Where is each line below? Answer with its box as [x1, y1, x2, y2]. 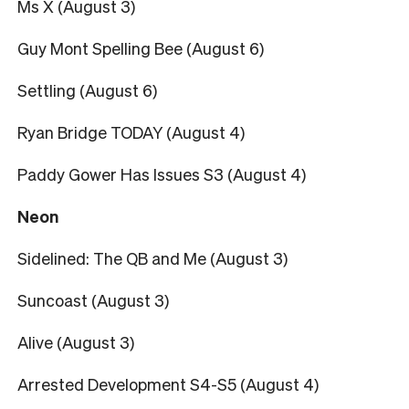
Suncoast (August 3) [17, 288, 169, 310]
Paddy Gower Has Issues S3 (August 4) [17, 163, 306, 184]
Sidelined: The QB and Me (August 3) [17, 246, 288, 268]
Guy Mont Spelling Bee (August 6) [17, 37, 264, 58]
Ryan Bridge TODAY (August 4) [17, 121, 245, 142]
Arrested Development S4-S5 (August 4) [17, 372, 319, 394]
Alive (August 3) [17, 330, 134, 352]
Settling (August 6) [17, 79, 157, 100]
